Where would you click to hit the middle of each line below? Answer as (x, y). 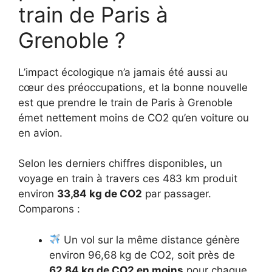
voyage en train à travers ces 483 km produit (128, 179)
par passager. (177, 194)
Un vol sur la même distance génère (151, 240)
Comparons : (49, 209)
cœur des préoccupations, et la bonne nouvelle (133, 87)
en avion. (40, 133)
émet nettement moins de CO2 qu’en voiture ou (134, 117)
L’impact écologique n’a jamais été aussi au (123, 72)
